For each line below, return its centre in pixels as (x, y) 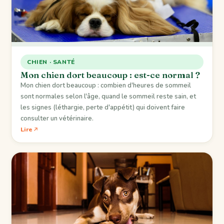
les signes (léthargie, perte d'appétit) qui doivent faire (103, 107)
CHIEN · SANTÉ (51, 62)
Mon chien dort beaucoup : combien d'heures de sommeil (106, 85)
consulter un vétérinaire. (57, 118)
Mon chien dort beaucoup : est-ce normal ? (110, 74)
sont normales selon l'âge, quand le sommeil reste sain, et (108, 96)
